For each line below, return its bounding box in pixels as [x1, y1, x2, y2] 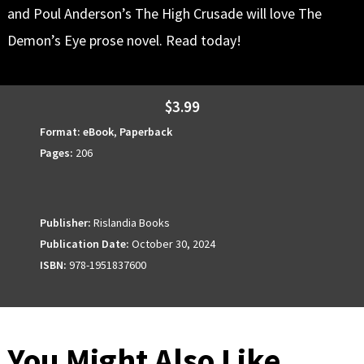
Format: [39, 123, 80, 139]
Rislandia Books [90, 214, 170, 230]
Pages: [39, 145, 73, 160]
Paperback [119, 123, 172, 139]
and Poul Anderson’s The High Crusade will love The [6, 3, 322, 23]
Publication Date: [39, 236, 129, 251]
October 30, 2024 [128, 236, 215, 251]
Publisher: [39, 214, 91, 230]
